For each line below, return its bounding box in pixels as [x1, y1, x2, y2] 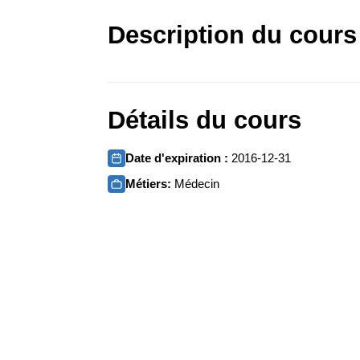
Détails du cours [108, 106, 302, 134]
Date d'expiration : [125, 151, 232, 165]
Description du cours [108, 21, 358, 49]
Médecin [174, 177, 220, 190]
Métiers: [125, 177, 175, 190]
